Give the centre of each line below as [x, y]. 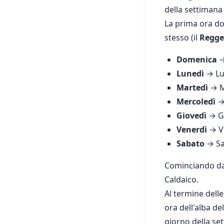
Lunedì [190, 73]
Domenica [197, 59]
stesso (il [182, 37]
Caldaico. [181, 179]
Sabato [190, 143]
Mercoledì [196, 101]
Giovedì [191, 115]
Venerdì [192, 129]
